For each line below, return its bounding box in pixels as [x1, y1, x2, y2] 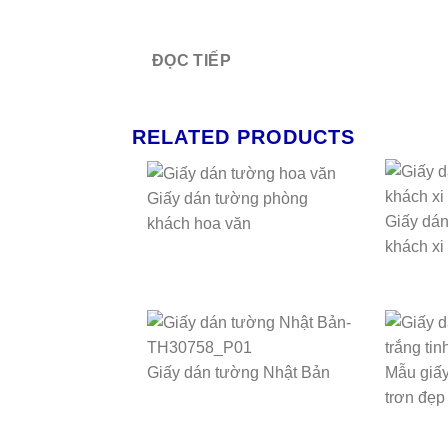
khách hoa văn [147, 214, 251, 232]
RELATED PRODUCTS [132, 126, 355, 149]
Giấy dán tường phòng [147, 189, 308, 207]
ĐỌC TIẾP [151, 51, 232, 69]
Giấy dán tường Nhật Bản [147, 364, 330, 382]
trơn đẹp [384, 389, 445, 407]
